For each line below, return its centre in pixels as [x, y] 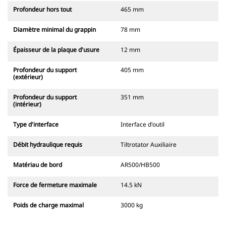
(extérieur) [28, 77]
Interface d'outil [143, 125]
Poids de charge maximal [48, 205]
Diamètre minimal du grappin [54, 30]
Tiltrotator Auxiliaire [149, 145]
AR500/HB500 [140, 165]
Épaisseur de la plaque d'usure [56, 50]
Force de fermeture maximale [55, 185]
